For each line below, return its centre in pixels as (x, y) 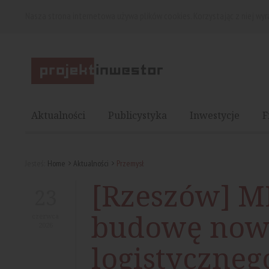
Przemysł (130, 163)
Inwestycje (215, 115)
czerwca (45, 216)
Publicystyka (138, 115)
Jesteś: (35, 163)
